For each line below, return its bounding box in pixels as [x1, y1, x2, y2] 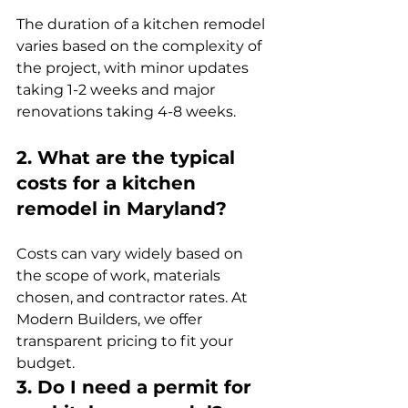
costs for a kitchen [16, 171, 201, 194]
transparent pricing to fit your [16, 331, 237, 350]
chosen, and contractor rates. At [16, 288, 251, 306]
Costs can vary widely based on [16, 244, 247, 262]
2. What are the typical [16, 146, 240, 168]
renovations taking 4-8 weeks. [16, 102, 236, 120]
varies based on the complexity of [16, 36, 265, 55]
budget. [16, 353, 75, 372]
